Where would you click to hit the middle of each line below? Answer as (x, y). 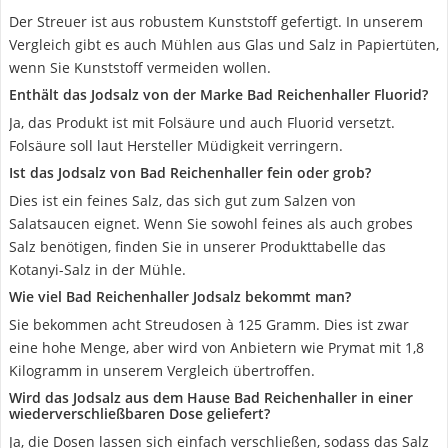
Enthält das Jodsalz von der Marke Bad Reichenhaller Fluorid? (218, 94)
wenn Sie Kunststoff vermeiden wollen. (140, 67)
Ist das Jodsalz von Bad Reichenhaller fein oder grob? (190, 172)
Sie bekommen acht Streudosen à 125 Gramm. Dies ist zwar (209, 324)
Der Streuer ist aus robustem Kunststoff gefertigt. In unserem (216, 21)
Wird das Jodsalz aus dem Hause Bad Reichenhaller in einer (211, 397)
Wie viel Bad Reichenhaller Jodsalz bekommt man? (180, 296)
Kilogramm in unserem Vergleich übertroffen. (162, 370)
